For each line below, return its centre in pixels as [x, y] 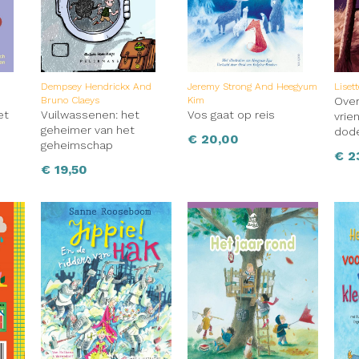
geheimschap [77, 145]
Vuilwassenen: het [90, 115]
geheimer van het [87, 130]
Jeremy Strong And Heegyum [252, 87]
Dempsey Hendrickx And [96, 87]
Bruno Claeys [70, 101]
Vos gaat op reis [231, 115]
